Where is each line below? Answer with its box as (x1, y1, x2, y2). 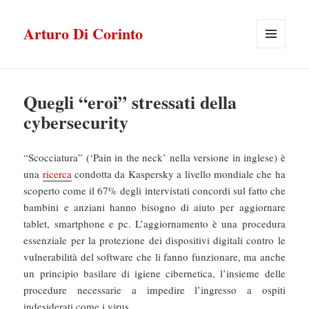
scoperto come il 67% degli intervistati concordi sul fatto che (23, 183, 286, 198)
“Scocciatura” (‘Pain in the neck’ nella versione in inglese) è (23, 150, 286, 165)
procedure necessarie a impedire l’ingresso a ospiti (23, 283, 286, 297)
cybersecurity (23, 109, 129, 136)
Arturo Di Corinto (23, 22, 143, 46)
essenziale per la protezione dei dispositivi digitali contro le (23, 233, 286, 248)
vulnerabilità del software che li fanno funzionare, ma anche (23, 250, 286, 264)
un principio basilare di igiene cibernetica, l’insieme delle (23, 266, 286, 281)
